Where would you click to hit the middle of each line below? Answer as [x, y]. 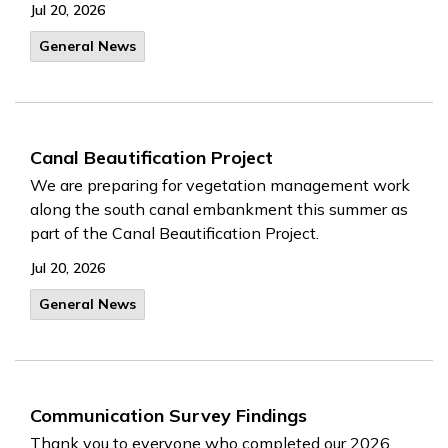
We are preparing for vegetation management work [220, 185]
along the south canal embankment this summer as [219, 209]
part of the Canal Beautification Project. [174, 233]
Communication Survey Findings [168, 415]
